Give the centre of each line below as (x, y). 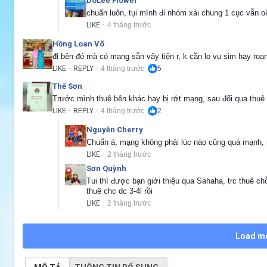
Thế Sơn (67, 86)
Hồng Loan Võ (78, 44)
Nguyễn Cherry (115, 129)
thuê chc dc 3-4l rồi (119, 191)
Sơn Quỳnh (106, 168)
